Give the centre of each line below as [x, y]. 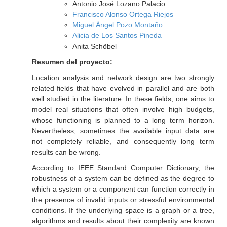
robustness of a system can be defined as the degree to [123, 178]
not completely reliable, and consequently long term [123, 141]
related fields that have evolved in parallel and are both [123, 88]
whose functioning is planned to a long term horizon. [123, 120]
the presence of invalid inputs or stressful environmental [123, 200]
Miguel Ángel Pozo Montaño [117, 25]
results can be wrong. [66, 152]
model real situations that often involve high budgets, [123, 109]
